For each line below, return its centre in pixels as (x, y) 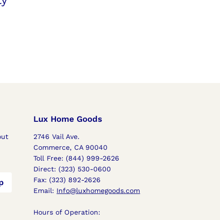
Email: (45, 190)
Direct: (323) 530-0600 (72, 169)
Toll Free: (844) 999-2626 (77, 158)
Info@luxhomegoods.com (98, 190)
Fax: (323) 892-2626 (67, 179)
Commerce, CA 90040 (71, 147)
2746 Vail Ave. (57, 136)
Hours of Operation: (67, 212)
